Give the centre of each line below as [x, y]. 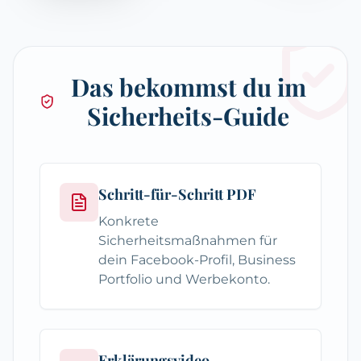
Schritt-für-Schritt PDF [177, 195]
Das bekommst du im [188, 87]
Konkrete [129, 222]
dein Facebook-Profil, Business [197, 260]
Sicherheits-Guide [189, 116]
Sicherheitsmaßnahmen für [188, 241]
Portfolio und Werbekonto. [184, 280]
